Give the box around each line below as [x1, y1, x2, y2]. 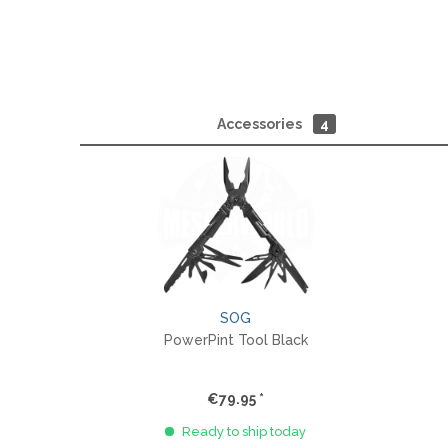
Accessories [216, 116, 305, 132]
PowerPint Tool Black [163, 332, 308, 348]
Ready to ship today [179, 424, 306, 439]
